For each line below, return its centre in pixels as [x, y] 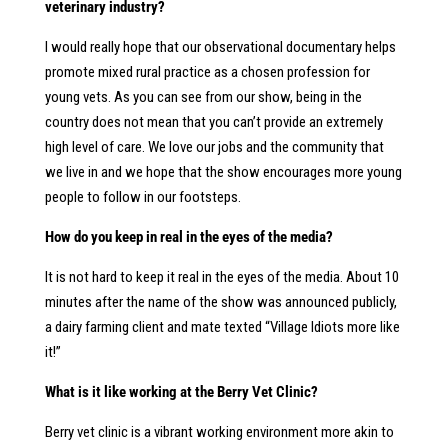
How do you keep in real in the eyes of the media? [188, 237]
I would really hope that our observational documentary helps [220, 47]
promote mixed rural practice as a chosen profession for [207, 72]
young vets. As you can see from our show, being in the [203, 97]
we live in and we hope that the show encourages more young [223, 172]
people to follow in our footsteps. [142, 197]
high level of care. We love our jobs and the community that [214, 147]
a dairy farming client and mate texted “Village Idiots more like [222, 327]
